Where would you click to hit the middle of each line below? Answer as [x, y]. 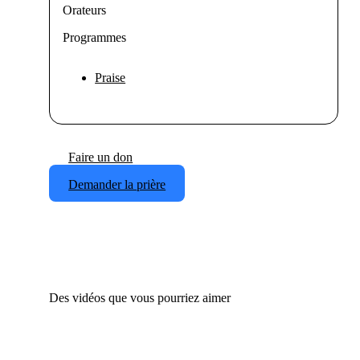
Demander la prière [117, 185]
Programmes [95, 38]
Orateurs [85, 10]
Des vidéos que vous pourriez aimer [140, 297]
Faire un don [101, 157]
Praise [110, 78]
